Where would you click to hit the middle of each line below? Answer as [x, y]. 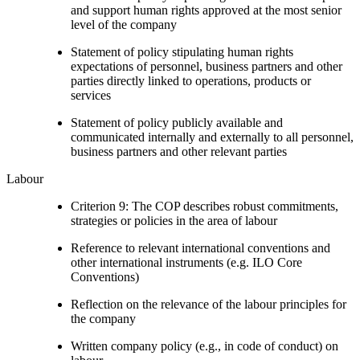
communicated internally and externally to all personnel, [212, 137]
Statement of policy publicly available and [177, 122]
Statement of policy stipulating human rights [182, 51]
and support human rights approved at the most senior [206, 10]
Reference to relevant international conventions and [200, 247]
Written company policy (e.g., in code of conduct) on [205, 346]
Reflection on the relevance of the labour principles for [209, 304]
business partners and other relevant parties [179, 151]
